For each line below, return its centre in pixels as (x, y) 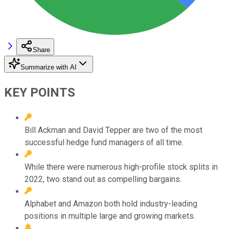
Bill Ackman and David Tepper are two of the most (113, 130)
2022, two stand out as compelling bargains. (103, 179)
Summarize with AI (49, 67)
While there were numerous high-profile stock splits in (121, 167)
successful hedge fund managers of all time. (104, 142)
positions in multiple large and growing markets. (110, 216)
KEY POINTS (40, 92)
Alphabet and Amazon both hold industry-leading (111, 203)
